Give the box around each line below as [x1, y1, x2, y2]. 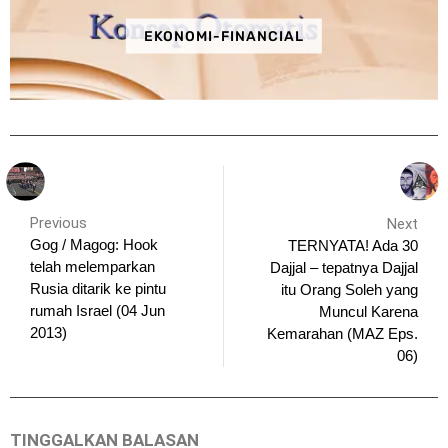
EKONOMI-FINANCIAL [143, 27, 304, 45]
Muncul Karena [319, 302, 418, 320]
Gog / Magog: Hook [30, 236, 158, 254]
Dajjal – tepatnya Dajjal [270, 258, 418, 276]
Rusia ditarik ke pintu [30, 280, 166, 298]
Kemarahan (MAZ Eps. [267, 324, 418, 342]
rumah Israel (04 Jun [30, 302, 165, 320]
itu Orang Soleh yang [281, 280, 418, 298]
